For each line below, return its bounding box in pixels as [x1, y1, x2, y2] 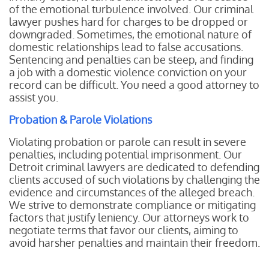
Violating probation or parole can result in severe [9, 135, 246, 148]
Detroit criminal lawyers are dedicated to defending [9, 160, 259, 174]
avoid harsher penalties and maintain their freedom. [9, 236, 260, 249]
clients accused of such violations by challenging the [9, 173, 260, 186]
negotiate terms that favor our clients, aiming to [9, 223, 238, 237]
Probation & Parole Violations [9, 113, 152, 126]
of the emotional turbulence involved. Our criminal [9, 2, 253, 16]
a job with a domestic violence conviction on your [9, 65, 247, 79]
